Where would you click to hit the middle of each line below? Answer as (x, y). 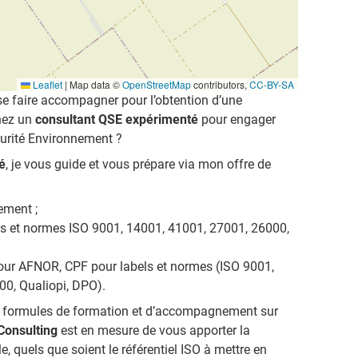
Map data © (94, 84)
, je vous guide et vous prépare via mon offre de (138, 164)
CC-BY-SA (271, 84)
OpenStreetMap (156, 84)
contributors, (220, 84)
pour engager (237, 119)
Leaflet (46, 84)
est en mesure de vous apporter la (154, 330)
